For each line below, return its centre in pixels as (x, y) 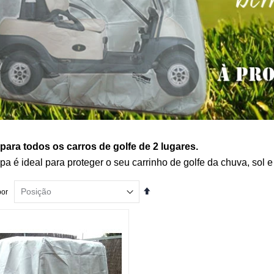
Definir (161, 188)
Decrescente (171, 208)
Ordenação (168, 198)
